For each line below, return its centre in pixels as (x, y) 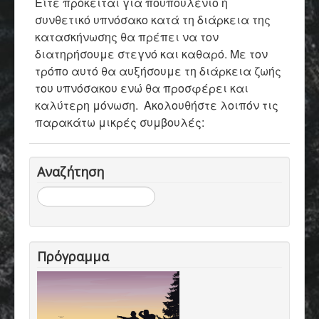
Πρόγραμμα (73, 256)
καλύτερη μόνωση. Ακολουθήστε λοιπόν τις (157, 105)
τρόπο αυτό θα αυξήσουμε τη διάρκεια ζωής (158, 70)
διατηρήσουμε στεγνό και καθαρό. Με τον (151, 53)
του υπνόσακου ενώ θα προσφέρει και (142, 88)
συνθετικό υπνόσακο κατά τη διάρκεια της (153, 19)
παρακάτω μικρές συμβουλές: (120, 122)
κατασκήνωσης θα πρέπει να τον (127, 36)
